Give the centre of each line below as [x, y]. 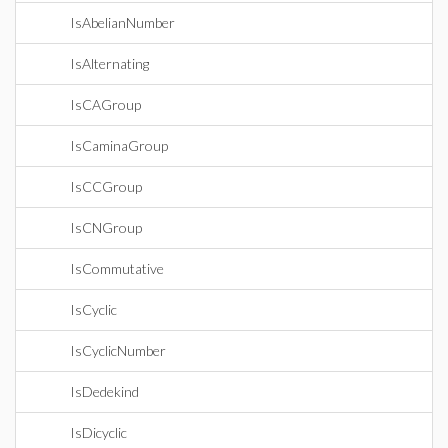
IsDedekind [104, 391]
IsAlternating [109, 63]
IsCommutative [117, 268]
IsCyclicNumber [118, 350]
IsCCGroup [106, 186]
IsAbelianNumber [122, 22]
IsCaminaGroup [119, 145]
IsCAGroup [105, 104]
